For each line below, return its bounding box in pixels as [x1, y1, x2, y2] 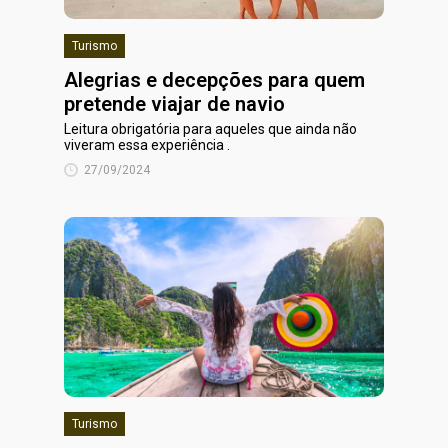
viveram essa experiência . [64, 137, 230, 153]
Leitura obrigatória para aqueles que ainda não [64, 121, 357, 137]
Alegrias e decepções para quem [64, 68, 365, 92]
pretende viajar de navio [64, 92, 285, 116]
